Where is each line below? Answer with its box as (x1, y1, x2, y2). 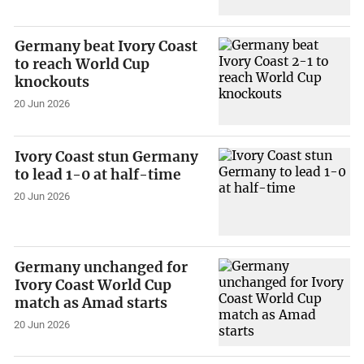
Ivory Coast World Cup (15, 275, 172, 294)
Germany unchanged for (15, 258, 188, 276)
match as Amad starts (15, 293, 168, 312)
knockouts (15, 73, 90, 92)
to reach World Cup (15, 55, 150, 74)
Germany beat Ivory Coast (15, 37, 198, 56)
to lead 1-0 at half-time (15, 166, 182, 184)
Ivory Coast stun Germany (15, 148, 199, 167)
